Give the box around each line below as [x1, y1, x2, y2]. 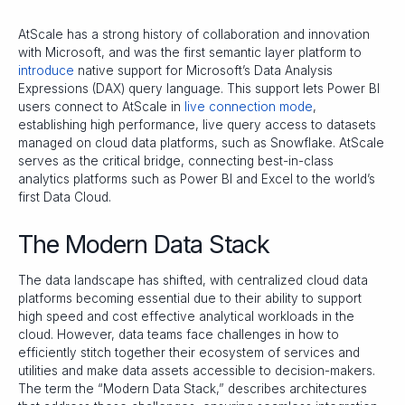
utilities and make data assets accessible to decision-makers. [18, 363, 375, 379]
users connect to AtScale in [18, 99, 184, 114]
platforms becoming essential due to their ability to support [18, 291, 362, 306]
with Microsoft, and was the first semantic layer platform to [18, 44, 362, 60]
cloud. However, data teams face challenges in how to [18, 327, 339, 343]
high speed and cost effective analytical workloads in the [18, 309, 354, 325]
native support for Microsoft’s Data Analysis [74, 62, 333, 78]
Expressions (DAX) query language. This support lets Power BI [18, 80, 380, 96]
